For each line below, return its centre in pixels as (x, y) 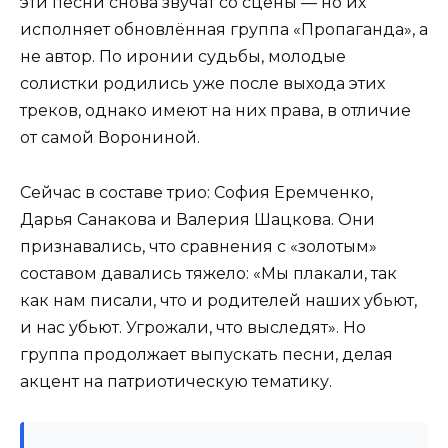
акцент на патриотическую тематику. (176, 381)
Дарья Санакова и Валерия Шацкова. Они (197, 219)
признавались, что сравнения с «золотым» (198, 246)
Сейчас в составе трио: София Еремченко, (196, 192)
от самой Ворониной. (110, 138)
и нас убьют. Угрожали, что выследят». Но (193, 327)
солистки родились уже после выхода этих (202, 84)
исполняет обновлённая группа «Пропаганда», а (224, 30)
